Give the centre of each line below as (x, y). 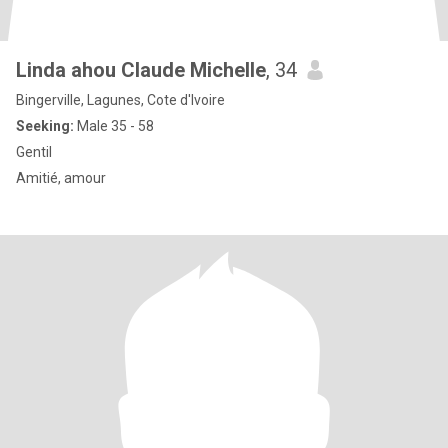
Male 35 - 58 (114, 126)
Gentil (34, 152)
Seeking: (45, 126)
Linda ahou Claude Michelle (141, 70)
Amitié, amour (61, 178)
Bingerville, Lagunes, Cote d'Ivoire (120, 100)
